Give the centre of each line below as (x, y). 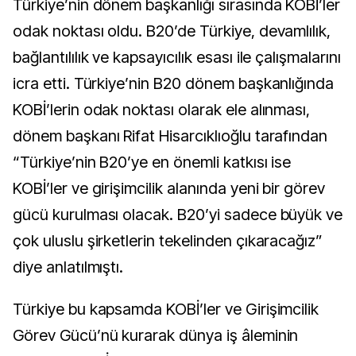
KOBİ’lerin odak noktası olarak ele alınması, (162, 110)
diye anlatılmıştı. (68, 267)
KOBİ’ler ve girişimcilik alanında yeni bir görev (169, 189)
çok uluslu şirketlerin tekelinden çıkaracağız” (168, 241)
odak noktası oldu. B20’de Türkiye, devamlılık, (172, 31)
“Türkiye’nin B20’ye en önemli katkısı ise (152, 163)
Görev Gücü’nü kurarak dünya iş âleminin (156, 336)
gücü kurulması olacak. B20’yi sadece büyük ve (178, 215)
